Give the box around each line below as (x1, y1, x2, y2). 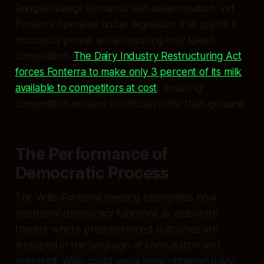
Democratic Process (15, 163, 169, 183)
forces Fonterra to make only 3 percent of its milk (15, 65, 242, 78)
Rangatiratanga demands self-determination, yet (15, 2, 235, 14)
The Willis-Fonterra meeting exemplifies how (15, 191, 217, 203)
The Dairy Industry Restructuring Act (73, 49, 242, 62)
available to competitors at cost (15, 81, 157, 94)
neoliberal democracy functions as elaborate (15, 207, 218, 219)
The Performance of (15, 144, 168, 164)
